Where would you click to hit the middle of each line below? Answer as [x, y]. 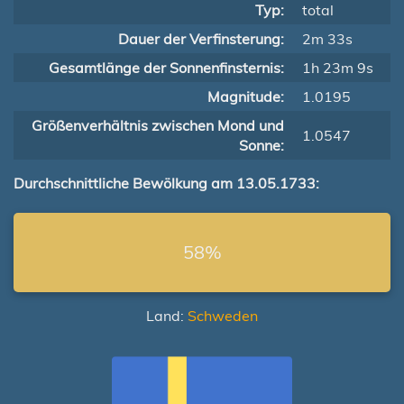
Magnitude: [246, 96]
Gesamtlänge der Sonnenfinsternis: [166, 68]
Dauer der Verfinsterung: [201, 39]
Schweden [223, 316]
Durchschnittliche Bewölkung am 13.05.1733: [166, 183]
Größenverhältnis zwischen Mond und [158, 125]
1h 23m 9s [338, 68]
